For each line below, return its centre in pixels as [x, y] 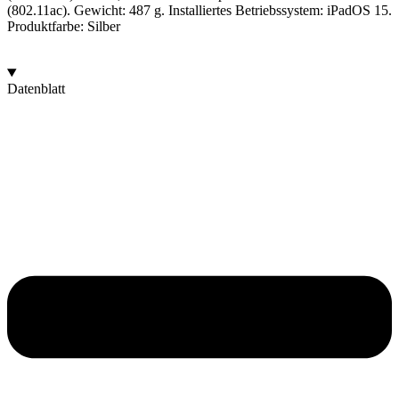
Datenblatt [36, 89]
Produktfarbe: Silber [64, 27]
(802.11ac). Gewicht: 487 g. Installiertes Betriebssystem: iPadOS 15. [199, 11]
